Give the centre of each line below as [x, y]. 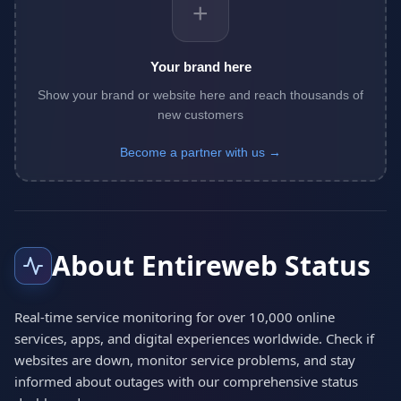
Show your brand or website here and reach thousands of [200, 95]
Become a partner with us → [200, 153]
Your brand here [200, 67]
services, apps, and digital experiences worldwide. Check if [194, 339]
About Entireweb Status [211, 266]
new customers [200, 115]
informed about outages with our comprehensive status [186, 382]
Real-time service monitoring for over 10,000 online [175, 317]
